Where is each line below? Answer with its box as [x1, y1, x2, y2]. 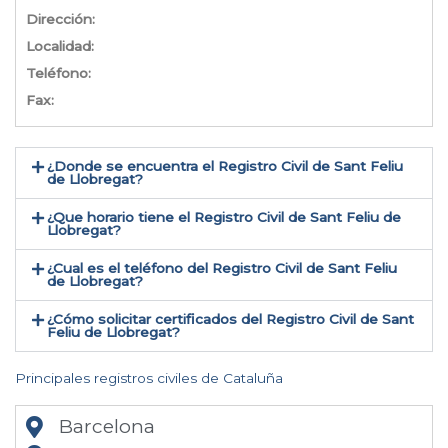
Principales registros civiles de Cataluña [15, 370, 283, 387]
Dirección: [26, 11, 95, 28]
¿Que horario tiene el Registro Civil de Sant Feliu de [47, 209, 402, 226]
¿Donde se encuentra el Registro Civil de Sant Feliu [47, 158, 404, 175]
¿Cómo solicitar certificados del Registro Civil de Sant [47, 311, 415, 328]
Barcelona [58, 415, 155, 439]
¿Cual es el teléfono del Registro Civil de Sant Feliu [47, 260, 398, 277]
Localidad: [26, 38, 94, 55]
